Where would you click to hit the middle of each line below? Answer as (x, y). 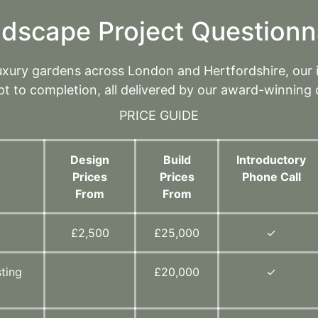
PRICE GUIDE (159, 115)
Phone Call (271, 176)
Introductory (272, 159)
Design (90, 159)
